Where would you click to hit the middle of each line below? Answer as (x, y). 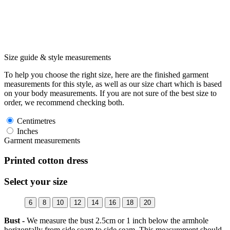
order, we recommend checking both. (64, 103)
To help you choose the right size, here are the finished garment (106, 75)
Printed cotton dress (46, 161)
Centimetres (35, 121)
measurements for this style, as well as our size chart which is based (113, 84)
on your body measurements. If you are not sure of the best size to (110, 93)
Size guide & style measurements (57, 57)
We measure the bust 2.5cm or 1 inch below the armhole (117, 220)
